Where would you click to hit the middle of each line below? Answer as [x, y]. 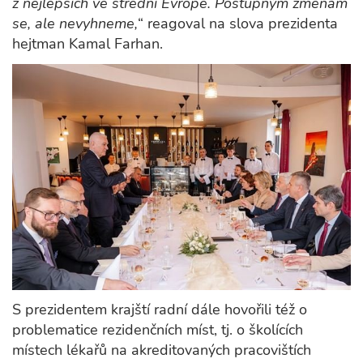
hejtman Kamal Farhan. [88, 43]
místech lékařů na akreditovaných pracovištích [162, 350]
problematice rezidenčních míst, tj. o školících [158, 329]
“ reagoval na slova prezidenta [238, 23]
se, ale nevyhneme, [75, 23]
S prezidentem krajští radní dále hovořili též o [160, 309]
